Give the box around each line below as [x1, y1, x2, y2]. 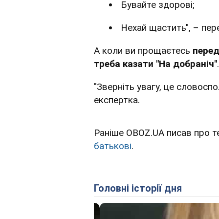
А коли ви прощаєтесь [94, 45, 193, 57]
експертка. [94, 94, 140, 106]
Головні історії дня [98, 182, 182, 195]
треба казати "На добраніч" [94, 58, 217, 70]
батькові [94, 140, 131, 152]
